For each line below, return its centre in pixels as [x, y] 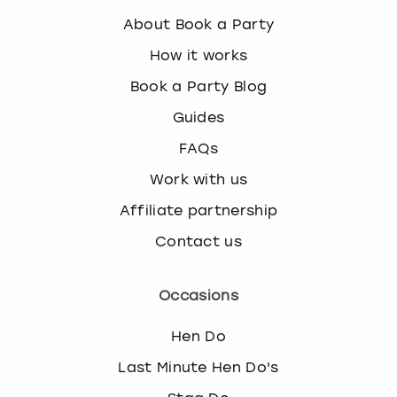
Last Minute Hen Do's [198, 367]
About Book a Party [198, 24]
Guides [198, 117]
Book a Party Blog [198, 86]
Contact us [198, 241]
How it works [198, 55]
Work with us [198, 179]
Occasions [198, 295]
